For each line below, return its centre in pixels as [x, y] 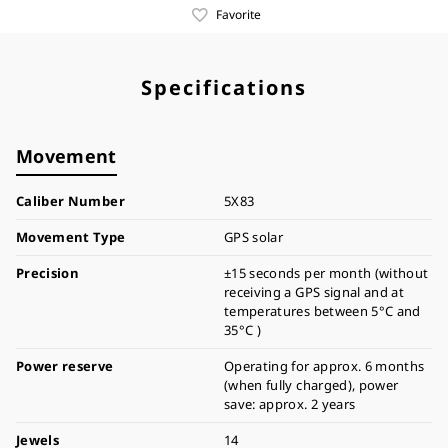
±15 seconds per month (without [326, 273]
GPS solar [254, 237]
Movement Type [71, 237]
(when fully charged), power [311, 385]
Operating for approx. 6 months [324, 366]
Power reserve [65, 366]
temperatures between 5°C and [322, 311]
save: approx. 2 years [290, 404]
